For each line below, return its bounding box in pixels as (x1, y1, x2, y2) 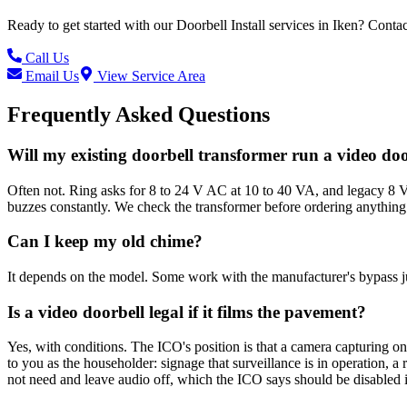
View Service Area (94, 68, 205, 84)
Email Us (22, 68, 79, 84)
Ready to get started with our (7, 17, 176, 34)
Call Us (22, 50, 69, 66)
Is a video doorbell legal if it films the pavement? (7, 302, 366, 322)
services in (265, 17, 329, 34)
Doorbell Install (176, 17, 265, 34)
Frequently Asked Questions (7, 102, 270, 126)
